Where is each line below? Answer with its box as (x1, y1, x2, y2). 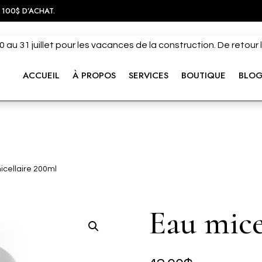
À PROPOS (72, 68, 116, 82)
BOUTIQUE (181, 68, 226, 82)
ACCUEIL (22, 68, 60, 82)
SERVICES (128, 68, 168, 82)
